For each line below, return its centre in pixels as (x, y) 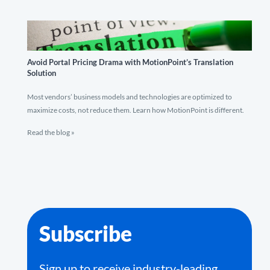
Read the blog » (51, 132)
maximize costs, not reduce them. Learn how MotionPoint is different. (136, 110)
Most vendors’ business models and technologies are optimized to (130, 97)
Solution (42, 73)
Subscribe (86, 233)
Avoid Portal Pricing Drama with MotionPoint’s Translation (130, 62)
